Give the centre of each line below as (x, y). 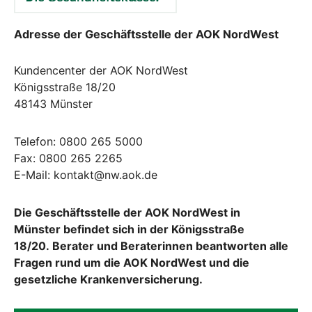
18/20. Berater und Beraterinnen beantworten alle (151, 246)
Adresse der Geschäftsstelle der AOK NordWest (146, 34)
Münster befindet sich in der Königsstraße (129, 229)
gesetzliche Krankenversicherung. (108, 280)
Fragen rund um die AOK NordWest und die (132, 263)
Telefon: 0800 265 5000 (78, 142)
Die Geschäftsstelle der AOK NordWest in (127, 213)
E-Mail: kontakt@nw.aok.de (86, 175)
